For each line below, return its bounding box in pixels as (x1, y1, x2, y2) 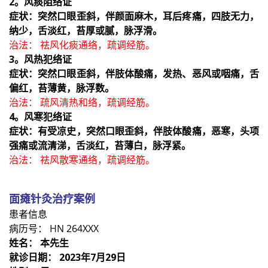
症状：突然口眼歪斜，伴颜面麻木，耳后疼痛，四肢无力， (9, 9, 259, 23)
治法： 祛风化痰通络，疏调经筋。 (9, 38, 155, 51)
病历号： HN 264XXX (9, 221, 99, 235)
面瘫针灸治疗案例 (9, 191, 95, 206)
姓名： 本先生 (9, 236, 69, 249)
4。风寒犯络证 (9, 109, 72, 123)
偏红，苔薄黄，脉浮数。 (9, 81, 114, 95)
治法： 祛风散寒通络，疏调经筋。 (9, 153, 155, 166)
